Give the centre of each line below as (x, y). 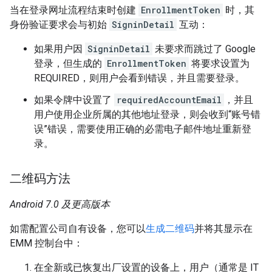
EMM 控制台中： (46, 243)
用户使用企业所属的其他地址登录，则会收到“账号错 (147, 114)
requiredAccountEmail (169, 100)
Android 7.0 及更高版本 (60, 204)
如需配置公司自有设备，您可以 (78, 228)
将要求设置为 (219, 63)
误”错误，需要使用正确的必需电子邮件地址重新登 (143, 129)
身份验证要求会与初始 (59, 24)
